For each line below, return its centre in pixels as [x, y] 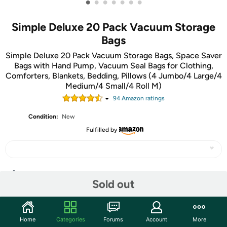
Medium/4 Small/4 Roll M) [113, 86]
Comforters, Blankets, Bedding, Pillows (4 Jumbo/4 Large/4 [113, 76]
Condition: [44, 117]
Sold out [113, 184]
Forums [113, 219]
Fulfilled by [101, 130]
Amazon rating [141, 98]
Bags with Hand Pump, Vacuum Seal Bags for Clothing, [113, 66]
